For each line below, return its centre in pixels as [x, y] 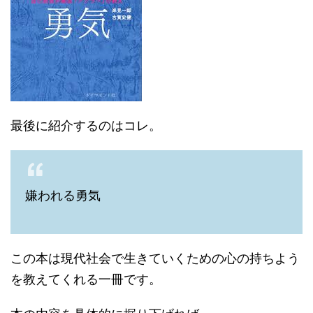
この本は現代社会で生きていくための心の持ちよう [155, 258]
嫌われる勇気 [63, 195]
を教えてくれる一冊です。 [86, 279]
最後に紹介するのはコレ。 [86, 125]
